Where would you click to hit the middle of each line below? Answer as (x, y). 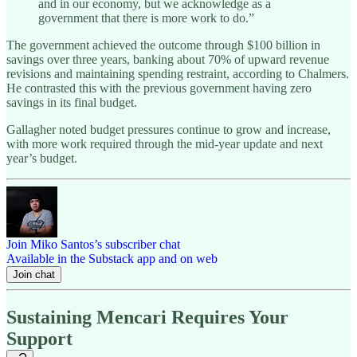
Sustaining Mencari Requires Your (147, 317)
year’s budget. (42, 158)
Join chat (34, 274)
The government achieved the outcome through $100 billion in (163, 45)
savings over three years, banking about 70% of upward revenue (168, 59)
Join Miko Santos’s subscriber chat (93, 244)
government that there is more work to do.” (146, 18)
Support (39, 338)
